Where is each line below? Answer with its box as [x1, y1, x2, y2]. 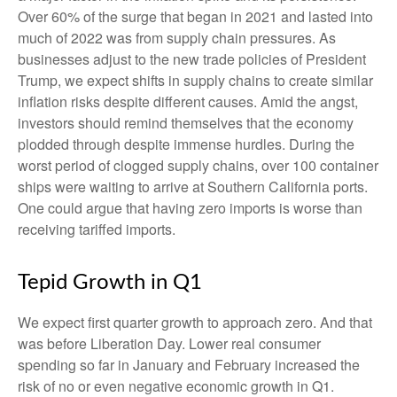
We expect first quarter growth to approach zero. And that [18, 312, 372, 333]
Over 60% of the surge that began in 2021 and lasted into [18, 6, 373, 27]
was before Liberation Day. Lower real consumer [18, 333, 321, 354]
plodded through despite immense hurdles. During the [18, 134, 354, 155]
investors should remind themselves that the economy [18, 113, 354, 134]
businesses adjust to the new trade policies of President [18, 49, 366, 70]
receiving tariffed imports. [18, 219, 175, 240]
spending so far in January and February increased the [18, 354, 360, 376]
